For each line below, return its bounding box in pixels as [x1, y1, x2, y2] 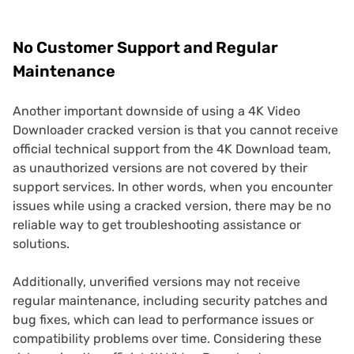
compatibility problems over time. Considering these [13, 331, 322, 347]
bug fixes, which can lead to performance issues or [13, 312, 314, 328]
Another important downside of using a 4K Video [13, 104, 300, 119]
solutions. [13, 236, 70, 252]
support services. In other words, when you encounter [13, 179, 333, 195]
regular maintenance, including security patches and [13, 293, 328, 309]
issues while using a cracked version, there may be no [13, 198, 331, 214]
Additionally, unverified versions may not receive [13, 274, 300, 290]
